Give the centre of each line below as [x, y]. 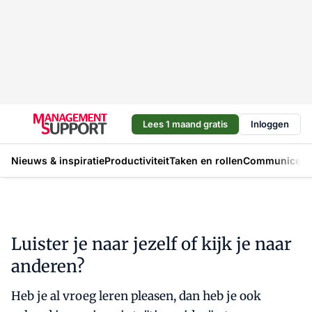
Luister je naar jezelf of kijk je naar [151, 244]
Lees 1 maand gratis [185, 124]
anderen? [48, 266]
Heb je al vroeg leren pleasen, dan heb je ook [136, 296]
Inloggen [270, 124]
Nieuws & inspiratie [58, 160]
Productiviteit [137, 160]
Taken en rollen [206, 160]
